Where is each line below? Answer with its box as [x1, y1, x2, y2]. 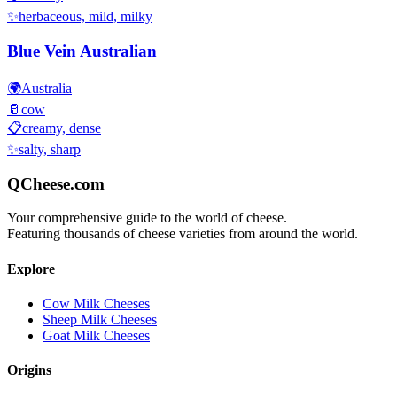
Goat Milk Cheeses [43, 327, 150, 343]
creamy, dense [22, 120, 101, 136]
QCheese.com [7, 174, 105, 193]
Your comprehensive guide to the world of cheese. [7, 210, 287, 226]
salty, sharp [19, 141, 81, 157]
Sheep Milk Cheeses [43, 311, 157, 327]
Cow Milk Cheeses [43, 295, 150, 311]
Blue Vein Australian [7, 42, 157, 61]
